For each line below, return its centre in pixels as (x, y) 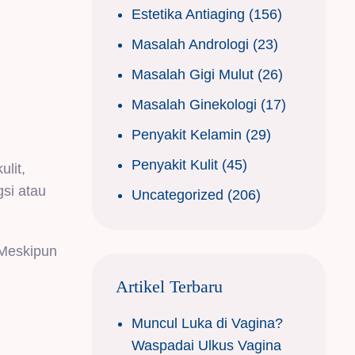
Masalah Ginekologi (194, 104)
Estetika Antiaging (188, 14)
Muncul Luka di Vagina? (207, 323)
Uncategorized (177, 195)
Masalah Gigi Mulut (193, 74)
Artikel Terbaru (169, 286)
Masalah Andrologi (190, 44)
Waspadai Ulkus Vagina (206, 345)
